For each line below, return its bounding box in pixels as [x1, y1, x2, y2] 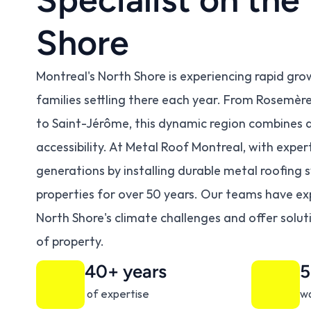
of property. [36, 233, 104, 249]
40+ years [85, 260, 167, 283]
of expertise [87, 287, 149, 301]
